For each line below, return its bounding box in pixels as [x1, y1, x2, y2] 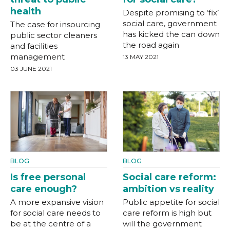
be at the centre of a [10, 218, 91, 228]
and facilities [10, 41, 57, 51]
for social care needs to [10, 207, 101, 218]
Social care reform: [123, 171, 216, 183]
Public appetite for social [123, 197, 220, 207]
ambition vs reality [123, 183, 214, 195]
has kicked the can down [123, 29, 220, 39]
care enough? [10, 183, 77, 195]
